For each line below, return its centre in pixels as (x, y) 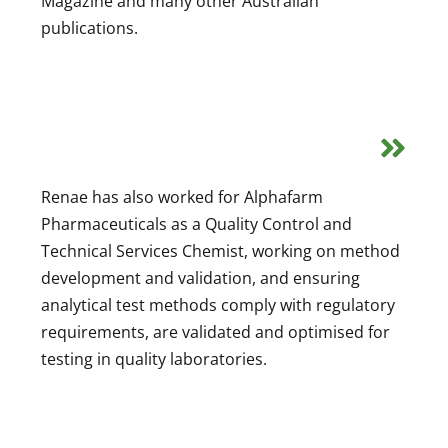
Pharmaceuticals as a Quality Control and (196, 223)
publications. (91, 27)
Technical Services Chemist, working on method (220, 250)
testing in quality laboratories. (154, 358)
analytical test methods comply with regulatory (218, 304)
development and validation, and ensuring (200, 277)
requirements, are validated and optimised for (215, 331)
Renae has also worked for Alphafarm (182, 196)
